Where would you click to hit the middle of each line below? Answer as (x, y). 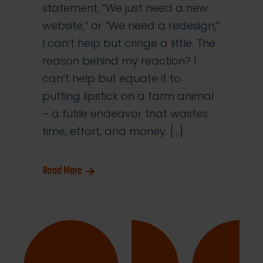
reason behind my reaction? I (119, 61)
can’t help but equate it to (112, 79)
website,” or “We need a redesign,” (131, 26)
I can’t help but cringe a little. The (129, 43)
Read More (63, 171)
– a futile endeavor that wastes (125, 114)
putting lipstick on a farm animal (128, 96)
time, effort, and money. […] (113, 131)
